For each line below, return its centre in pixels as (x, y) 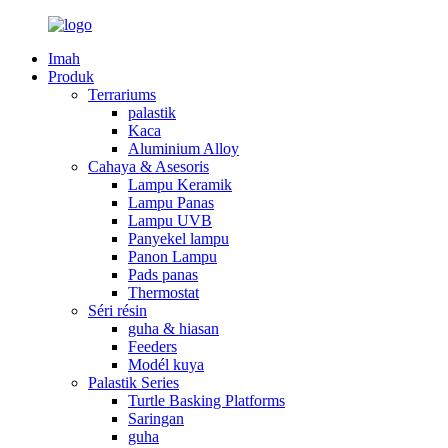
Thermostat (163, 292)
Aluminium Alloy (183, 148)
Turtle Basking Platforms (206, 400)
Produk (71, 76)
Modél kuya (166, 364)
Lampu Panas (171, 202)
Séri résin (117, 310)
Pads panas (163, 274)
